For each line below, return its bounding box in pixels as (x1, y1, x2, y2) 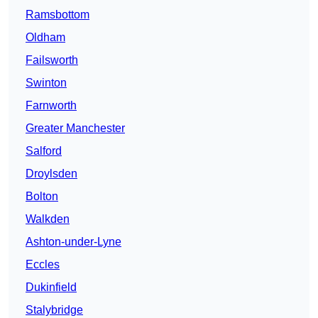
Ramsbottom (26, 9, 89, 21)
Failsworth (26, 54, 78, 67)
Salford (26, 145, 62, 158)
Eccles (26, 258, 60, 271)
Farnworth (26, 99, 77, 112)
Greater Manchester (26, 122, 125, 135)
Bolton (26, 190, 58, 203)
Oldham (26, 31, 65, 44)
